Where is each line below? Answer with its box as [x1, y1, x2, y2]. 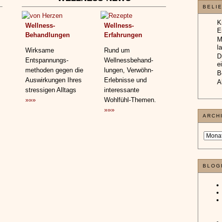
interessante [104, 86, 139, 94]
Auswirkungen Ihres [25, 76, 82, 84]
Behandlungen [25, 31, 70, 39]
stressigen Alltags [25, 86, 76, 94]
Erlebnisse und [104, 76, 147, 84]
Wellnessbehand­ [104, 56, 153, 64]
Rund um [104, 47, 130, 54]
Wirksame [25, 47, 54, 54]
